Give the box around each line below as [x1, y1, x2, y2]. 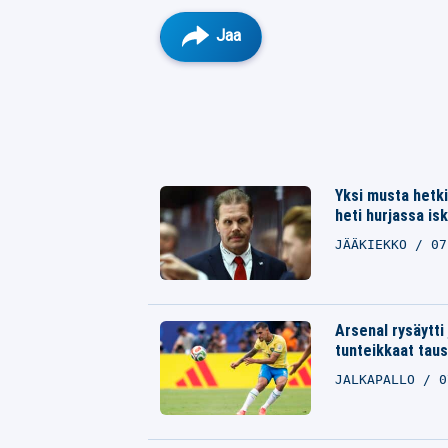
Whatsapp [209, 192, 273, 209]
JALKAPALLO [334, 372, 423, 388]
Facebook [209, 104, 270, 121]
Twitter [209, 148, 255, 165]
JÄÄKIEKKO [334, 237, 415, 252]
